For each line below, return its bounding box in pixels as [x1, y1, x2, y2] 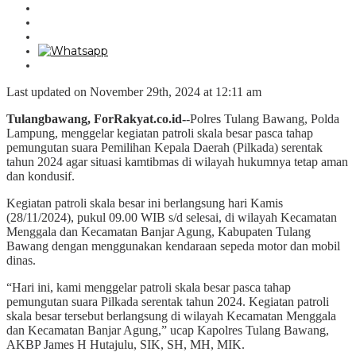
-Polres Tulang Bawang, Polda [186, 111, 339, 126]
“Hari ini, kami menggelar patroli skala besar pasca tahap [6, 280, 291, 294]
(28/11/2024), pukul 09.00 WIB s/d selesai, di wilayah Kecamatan [6, 210, 337, 224]
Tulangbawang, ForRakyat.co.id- [6, 111, 186, 126]
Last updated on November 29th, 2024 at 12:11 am [6, 84, 261, 99]
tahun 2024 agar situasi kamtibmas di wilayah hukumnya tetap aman [6, 154, 348, 168]
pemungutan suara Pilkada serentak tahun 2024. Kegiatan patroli [6, 294, 329, 308]
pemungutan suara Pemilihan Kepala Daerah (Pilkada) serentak [6, 140, 323, 154]
